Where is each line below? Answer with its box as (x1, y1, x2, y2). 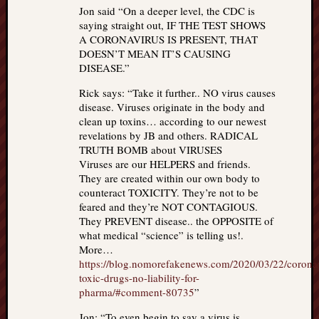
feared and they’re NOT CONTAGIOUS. (79, 199, 258, 214)
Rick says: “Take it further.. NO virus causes (79, 85, 276, 100)
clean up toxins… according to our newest (79, 114, 266, 128)
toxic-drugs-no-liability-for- (79, 271, 199, 285)
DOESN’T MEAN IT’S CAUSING (79, 46, 231, 61)
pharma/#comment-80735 (79, 285, 194, 299)
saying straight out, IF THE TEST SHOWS (79, 18, 266, 32)
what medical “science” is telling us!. (79, 228, 244, 242)
